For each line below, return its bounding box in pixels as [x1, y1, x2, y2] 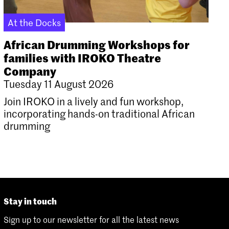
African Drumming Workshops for [3, 36, 190, 52]
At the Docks [7, 16, 61, 28]
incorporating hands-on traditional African [3, 106, 195, 120]
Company [3, 62, 56, 79]
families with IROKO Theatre [3, 49, 161, 65]
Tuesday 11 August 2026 [3, 77, 113, 90]
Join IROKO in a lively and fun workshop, [3, 94, 184, 108]
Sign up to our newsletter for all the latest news [3, 213, 179, 225]
